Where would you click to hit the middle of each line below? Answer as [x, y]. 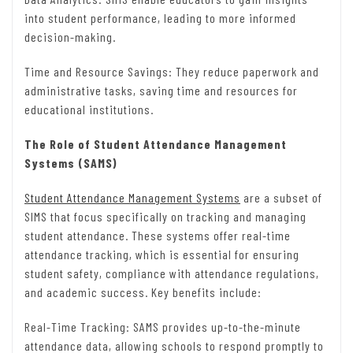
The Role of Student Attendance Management [156, 144]
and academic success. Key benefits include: [143, 292]
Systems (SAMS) [71, 163]
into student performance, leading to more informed [160, 18]
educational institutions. [89, 110]
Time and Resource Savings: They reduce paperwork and [172, 72]
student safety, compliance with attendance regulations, [172, 273]
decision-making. [70, 37]
